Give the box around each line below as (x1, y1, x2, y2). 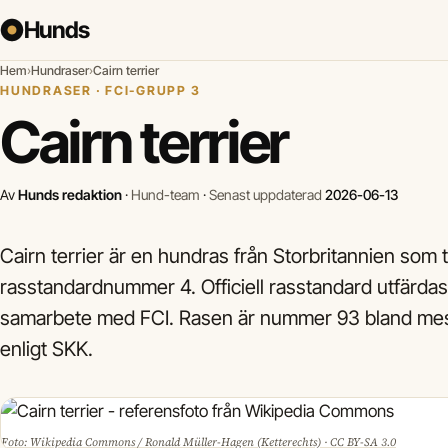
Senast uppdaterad (209, 186, 325, 203)
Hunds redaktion (18, 186, 122, 203)
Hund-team (131, 186, 200, 203)
